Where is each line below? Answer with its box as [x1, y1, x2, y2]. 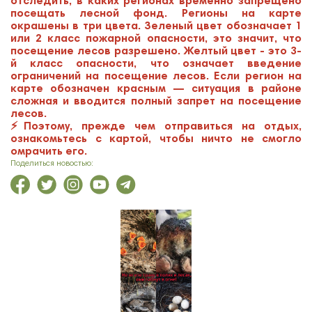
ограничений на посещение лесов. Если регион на [10, 71, 302, 82]
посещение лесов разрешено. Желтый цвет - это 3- [10, 46, 302, 57]
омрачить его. [10, 146, 87, 157]
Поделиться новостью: [10, 159, 93, 168]
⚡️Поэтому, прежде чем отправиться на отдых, [10, 121, 302, 132]
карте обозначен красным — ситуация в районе [10, 84, 302, 95]
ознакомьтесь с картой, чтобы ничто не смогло [10, 134, 302, 145]
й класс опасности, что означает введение [10, 58, 302, 70]
